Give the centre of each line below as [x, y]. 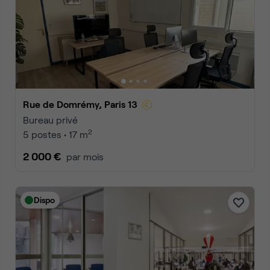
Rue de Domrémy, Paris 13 [83, 104]
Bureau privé [50, 120]
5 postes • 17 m [55, 134]
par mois [85, 156]
